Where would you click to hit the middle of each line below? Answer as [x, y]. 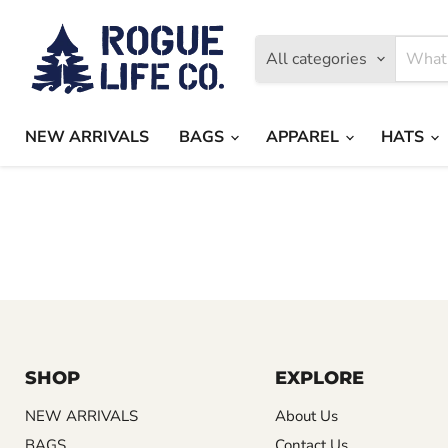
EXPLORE [319, 377]
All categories [316, 58]
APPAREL [304, 136]
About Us [306, 415]
